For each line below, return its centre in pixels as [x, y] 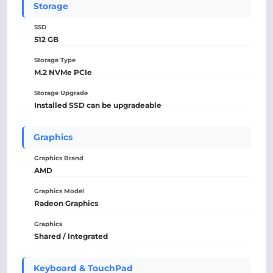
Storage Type [55, 60]
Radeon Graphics [66, 203]
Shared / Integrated [71, 236]
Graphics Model [59, 191]
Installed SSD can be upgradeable [98, 105]
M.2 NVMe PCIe [63, 72]
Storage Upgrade [61, 93]
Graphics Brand [59, 158]
